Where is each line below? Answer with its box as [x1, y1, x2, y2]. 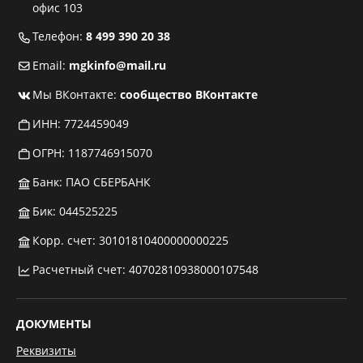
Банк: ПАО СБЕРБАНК [32, 174, 151, 190]
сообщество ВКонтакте [120, 87, 258, 102]
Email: [32, 58, 69, 73]
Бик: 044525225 [32, 203, 117, 219]
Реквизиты [16, 343, 76, 358]
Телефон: [32, 28, 86, 44]
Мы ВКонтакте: [32, 87, 120, 102]
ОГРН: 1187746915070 [32, 145, 152, 160]
